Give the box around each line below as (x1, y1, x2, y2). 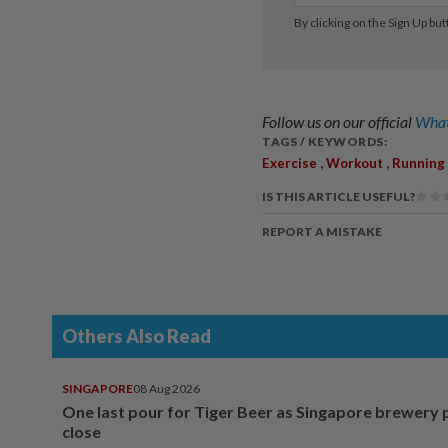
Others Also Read (62, 324, 211, 347)
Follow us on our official (262, 111, 415, 131)
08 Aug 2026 (133, 380, 200, 396)
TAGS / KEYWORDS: (262, 133, 387, 149)
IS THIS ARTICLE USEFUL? (262, 188, 415, 204)
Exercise (262, 154, 317, 171)
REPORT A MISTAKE (262, 223, 382, 239)
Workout (326, 154, 383, 171)
